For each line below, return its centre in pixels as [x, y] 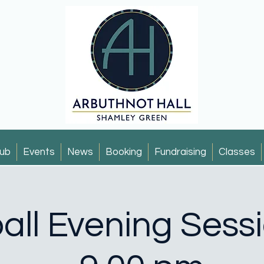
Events [39, 152]
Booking [123, 152]
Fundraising [180, 152]
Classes [237, 152]
